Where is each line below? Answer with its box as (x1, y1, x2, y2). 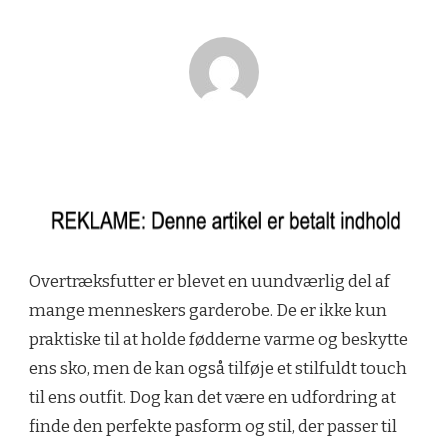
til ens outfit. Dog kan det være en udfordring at (29, 386, 396, 408)
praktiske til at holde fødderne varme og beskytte (29, 328, 408, 350)
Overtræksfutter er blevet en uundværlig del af (29, 270, 390, 292)
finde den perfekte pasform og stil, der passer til (29, 415, 397, 437)
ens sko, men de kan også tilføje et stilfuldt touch (29, 357, 407, 379)
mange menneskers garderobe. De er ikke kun (29, 299, 387, 321)
